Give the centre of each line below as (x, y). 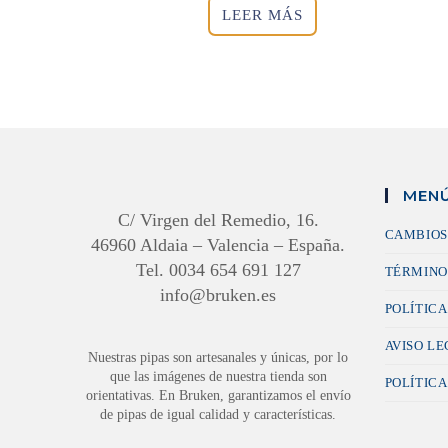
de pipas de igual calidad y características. (218, 415)
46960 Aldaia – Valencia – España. (218, 245)
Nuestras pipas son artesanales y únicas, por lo (218, 358)
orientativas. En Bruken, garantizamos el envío (218, 396)
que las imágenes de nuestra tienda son (218, 377)
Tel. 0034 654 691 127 (218, 270)
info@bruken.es (218, 295)
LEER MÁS (262, 14)
